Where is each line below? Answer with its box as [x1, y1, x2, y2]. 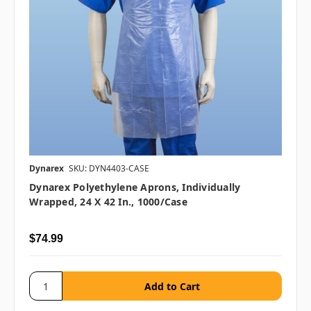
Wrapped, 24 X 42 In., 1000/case [29, 195, 187, 209]
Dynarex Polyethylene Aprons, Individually [29, 180, 241, 194]
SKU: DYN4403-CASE [69, 162, 149, 175]
